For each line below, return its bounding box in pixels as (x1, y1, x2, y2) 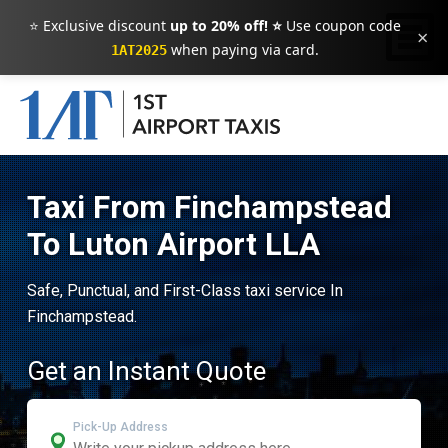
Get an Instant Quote (26, 356, 266, 386)
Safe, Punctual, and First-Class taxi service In (26, 281, 343, 300)
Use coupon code (281, 16, 401, 35)
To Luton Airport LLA (26, 226, 320, 263)
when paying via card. (166, 40, 319, 59)
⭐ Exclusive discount (28, 16, 170, 35)
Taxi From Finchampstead (26, 189, 392, 226)
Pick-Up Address (72, 420, 168, 434)
